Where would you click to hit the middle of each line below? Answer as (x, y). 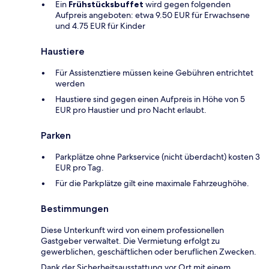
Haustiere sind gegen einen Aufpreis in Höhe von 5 (150, 99)
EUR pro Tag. (80, 168)
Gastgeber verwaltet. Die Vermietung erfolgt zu (130, 241)
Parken (56, 136)
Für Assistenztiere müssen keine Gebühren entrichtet (154, 73)
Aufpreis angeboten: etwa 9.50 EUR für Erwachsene (153, 15)
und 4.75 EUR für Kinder (100, 26)
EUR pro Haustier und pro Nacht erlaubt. (131, 110)
